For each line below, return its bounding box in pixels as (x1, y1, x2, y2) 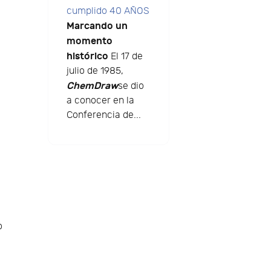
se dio (117, 80, 144, 93)
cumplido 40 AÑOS (66, 5, 149, 18)
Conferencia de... (66, 109, 141, 122)
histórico (66, 50, 108, 63)
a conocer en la (66, 95, 134, 107)
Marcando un (66, 20, 128, 33)
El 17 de (108, 51, 143, 63)
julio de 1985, (66, 65, 123, 77)
